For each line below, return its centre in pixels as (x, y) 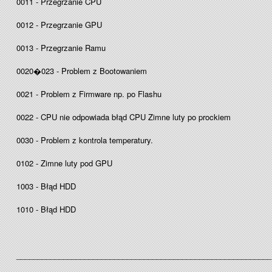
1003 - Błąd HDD (46, 186)
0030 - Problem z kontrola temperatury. (86, 140)
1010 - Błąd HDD (46, 209)
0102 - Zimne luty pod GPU (64, 163)
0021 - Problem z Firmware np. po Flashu (90, 94)
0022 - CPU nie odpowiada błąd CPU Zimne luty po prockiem (124, 117)
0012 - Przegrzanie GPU (59, 25)
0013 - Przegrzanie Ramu (62, 48)
